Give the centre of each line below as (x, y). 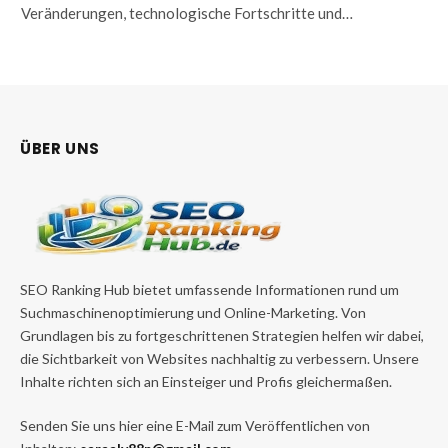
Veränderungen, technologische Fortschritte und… (187, 12)
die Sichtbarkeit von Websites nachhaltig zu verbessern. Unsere (219, 358)
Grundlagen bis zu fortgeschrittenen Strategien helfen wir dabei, (222, 335)
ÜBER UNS (60, 148)
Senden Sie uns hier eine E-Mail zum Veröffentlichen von (195, 425)
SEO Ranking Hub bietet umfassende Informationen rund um (209, 289)
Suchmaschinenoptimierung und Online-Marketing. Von (193, 312)
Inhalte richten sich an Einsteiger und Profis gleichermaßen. (206, 381)
